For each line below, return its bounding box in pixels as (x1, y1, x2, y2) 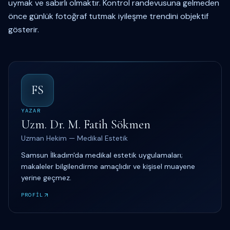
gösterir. (8, 24, 39, 35)
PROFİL (21, 191, 44, 198)
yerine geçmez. (21, 173, 71, 182)
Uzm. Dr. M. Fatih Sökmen (21, 117, 150, 132)
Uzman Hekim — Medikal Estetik (21, 133, 128, 143)
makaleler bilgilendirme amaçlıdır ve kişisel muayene (21, 162, 195, 171)
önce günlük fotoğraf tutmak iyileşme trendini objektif (8, 11, 208, 22)
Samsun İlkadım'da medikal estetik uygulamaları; (21, 150, 183, 160)
